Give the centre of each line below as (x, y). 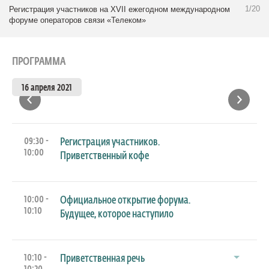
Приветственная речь (102, 259)
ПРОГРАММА (39, 62)
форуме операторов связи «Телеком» (77, 20)
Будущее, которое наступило (117, 214)
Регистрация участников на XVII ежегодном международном (119, 9)
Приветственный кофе (104, 156)
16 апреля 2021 (47, 88)
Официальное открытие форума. (125, 201)
